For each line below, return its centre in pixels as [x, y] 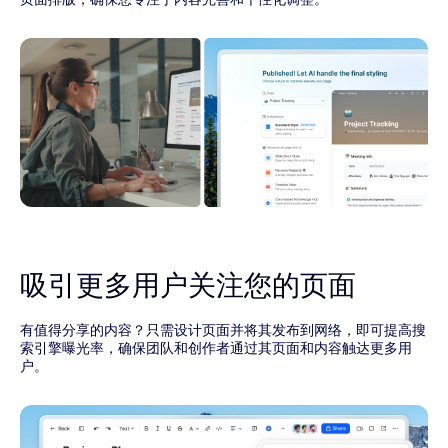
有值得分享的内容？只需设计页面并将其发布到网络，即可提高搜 [223, 330]
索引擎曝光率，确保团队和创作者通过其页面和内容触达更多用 [216, 348]
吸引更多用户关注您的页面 [188, 286]
